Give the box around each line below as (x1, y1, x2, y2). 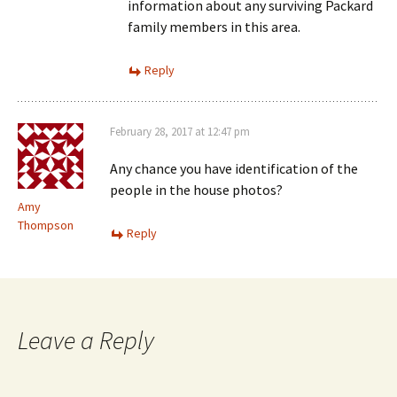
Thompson (18, 217, 74, 233)
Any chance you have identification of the (110, 160, 358, 177)
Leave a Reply (18, 324, 154, 356)
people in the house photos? (110, 181, 283, 198)
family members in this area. (128, 18, 300, 35)
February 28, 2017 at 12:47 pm (110, 124, 250, 139)
